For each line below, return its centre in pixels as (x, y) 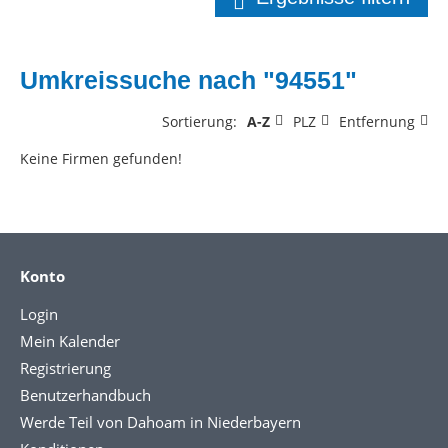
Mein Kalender (70, 340)
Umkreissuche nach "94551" (188, 79)
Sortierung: (199, 121)
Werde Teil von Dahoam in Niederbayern (160, 421)
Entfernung (377, 121)
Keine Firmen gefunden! (101, 158)
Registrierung (65, 367)
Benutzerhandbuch (85, 394)
